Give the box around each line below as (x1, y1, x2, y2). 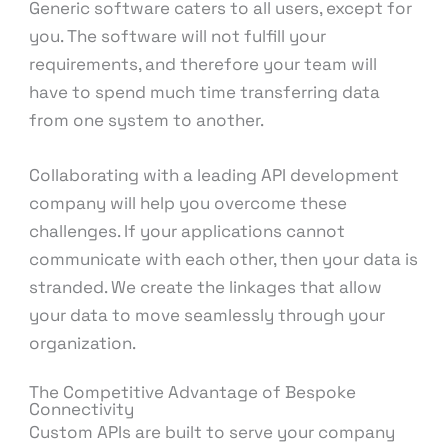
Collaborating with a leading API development (29, 164, 400, 187)
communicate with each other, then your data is (29, 248, 419, 271)
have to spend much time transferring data (29, 80, 381, 103)
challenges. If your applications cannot (29, 220, 346, 243)
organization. (29, 332, 137, 355)
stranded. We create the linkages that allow (29, 276, 383, 299)
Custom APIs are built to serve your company (29, 421, 396, 444)
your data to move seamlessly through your (29, 304, 386, 327)
